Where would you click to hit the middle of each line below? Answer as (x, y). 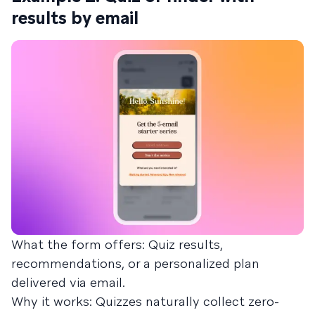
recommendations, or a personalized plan (135, 264)
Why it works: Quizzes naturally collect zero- (145, 302)
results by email (75, 18)
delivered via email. (68, 283)
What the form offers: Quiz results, (117, 245)
